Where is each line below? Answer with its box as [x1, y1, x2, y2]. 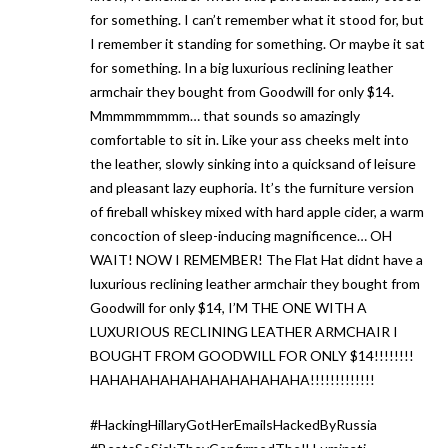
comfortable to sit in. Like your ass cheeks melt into [90, 131, 409, 149]
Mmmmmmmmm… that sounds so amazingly [90, 107, 360, 125]
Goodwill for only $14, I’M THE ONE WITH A [90, 299, 367, 317]
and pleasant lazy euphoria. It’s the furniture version [90, 179, 414, 197]
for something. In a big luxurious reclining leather [90, 59, 393, 77]
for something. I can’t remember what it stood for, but [90, 11, 424, 29]
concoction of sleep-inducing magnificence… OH [90, 227, 392, 245]
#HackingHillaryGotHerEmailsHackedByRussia [90, 416, 377, 434]
